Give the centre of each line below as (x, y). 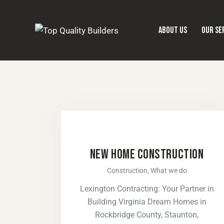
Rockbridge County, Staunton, (147, 215)
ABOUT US (172, 30)
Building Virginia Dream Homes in (147, 202)
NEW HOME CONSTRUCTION (147, 154)
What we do (168, 171)
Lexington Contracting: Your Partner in (147, 189)
